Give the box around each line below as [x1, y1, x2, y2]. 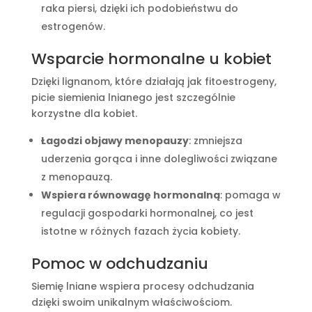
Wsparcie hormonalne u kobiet [31, 48, 272, 70]
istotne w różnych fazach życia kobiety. [40, 224, 240, 239]
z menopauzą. [40, 170, 112, 185]
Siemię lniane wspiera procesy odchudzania [31, 279, 254, 294]
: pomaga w [219, 188, 281, 203]
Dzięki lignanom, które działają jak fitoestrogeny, [31, 75, 276, 89]
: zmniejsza [188, 134, 242, 148]
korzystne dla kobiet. [31, 107, 140, 121]
